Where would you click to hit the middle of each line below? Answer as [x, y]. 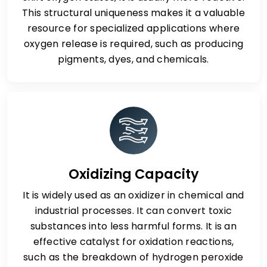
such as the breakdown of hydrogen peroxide [133, 257]
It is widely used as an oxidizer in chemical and [133, 195]
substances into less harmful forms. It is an [133, 226]
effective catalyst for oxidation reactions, [133, 242]
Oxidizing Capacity [133, 174]
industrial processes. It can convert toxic [133, 211]
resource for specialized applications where [133, 28]
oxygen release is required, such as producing [133, 44]
